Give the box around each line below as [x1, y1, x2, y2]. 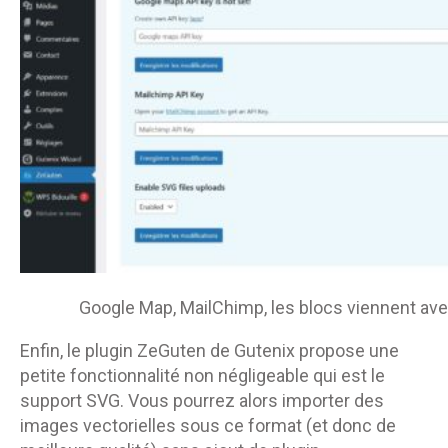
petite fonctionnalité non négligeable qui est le [20, 364, 385, 386]
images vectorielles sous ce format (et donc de [20, 414, 396, 436]
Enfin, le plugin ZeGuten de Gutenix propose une [20, 339, 399, 361]
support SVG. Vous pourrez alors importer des [20, 389, 384, 411]
